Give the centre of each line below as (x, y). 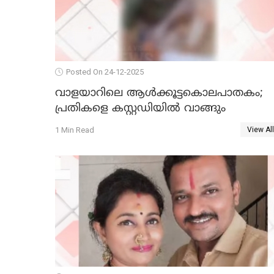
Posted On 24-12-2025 (105, 72)
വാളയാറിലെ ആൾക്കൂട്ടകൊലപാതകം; (159, 94)
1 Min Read (75, 130)
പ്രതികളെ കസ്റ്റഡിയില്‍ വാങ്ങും (140, 109)
